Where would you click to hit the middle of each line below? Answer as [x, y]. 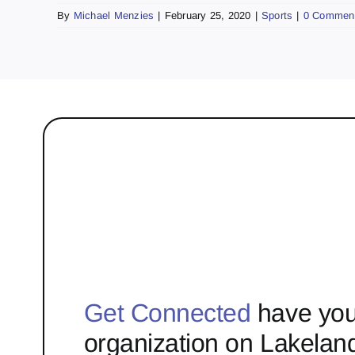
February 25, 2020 [208, 15]
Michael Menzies [114, 15]
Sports [277, 15]
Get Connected [167, 313]
